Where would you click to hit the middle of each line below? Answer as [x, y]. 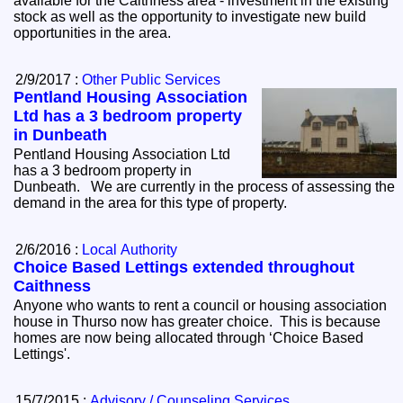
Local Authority [130, 250]
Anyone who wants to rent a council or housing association [201, 306]
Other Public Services [152, 80]
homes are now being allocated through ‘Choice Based [189, 338]
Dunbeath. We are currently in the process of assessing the [53, 187]
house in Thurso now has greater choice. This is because [197, 322]
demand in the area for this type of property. [154, 203]
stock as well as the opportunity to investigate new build [190, 17]
